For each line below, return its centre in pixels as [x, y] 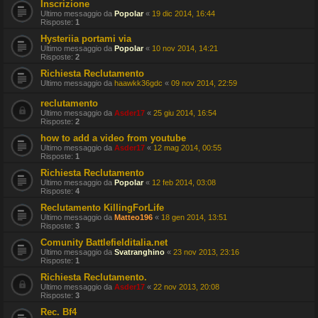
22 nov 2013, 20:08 [186, 287]
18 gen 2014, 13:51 [194, 217]
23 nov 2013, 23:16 [206, 252]
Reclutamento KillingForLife [102, 208]
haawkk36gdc [138, 83]
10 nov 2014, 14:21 [185, 48]
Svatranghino [139, 252]
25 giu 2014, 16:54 [185, 113]
